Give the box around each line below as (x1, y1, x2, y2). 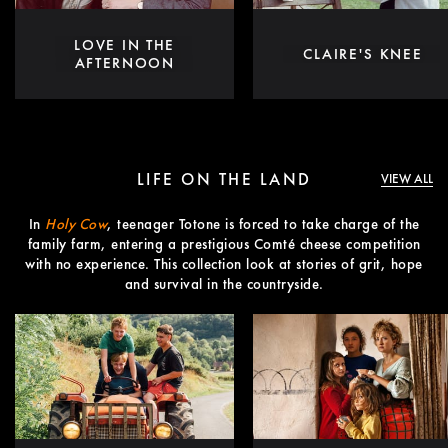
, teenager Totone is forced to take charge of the (107, 214, 420, 235)
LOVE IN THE (74, 35, 176, 56)
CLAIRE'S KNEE (303, 44, 423, 65)
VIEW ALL (380, 170, 433, 188)
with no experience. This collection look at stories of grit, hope (25, 254, 423, 275)
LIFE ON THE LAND (136, 168, 312, 191)
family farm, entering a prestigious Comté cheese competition (27, 234, 421, 255)
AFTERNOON (74, 53, 175, 74)
